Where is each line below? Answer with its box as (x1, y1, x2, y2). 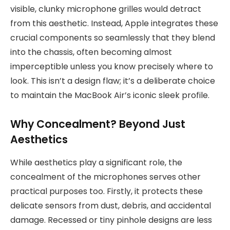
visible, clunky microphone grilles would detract (10, 3, 201, 15)
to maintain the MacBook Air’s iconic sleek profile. (10, 89, 209, 101)
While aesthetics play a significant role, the (10, 156, 182, 168)
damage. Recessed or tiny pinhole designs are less (10, 214, 212, 226)
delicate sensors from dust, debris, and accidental (10, 199, 211, 212)
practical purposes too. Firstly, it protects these (10, 185, 203, 197)
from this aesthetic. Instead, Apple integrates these (10, 17, 218, 29)
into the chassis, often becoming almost (10, 46, 172, 58)
